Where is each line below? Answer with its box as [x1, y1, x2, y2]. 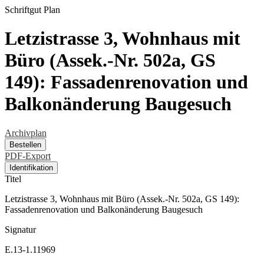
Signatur [5, 224, 36, 235]
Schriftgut [5, 5, 41, 15]
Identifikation [9, 163, 53, 172]
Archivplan [5, 127, 47, 138]
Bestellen [9, 140, 41, 149]
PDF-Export [5, 150, 51, 161]
